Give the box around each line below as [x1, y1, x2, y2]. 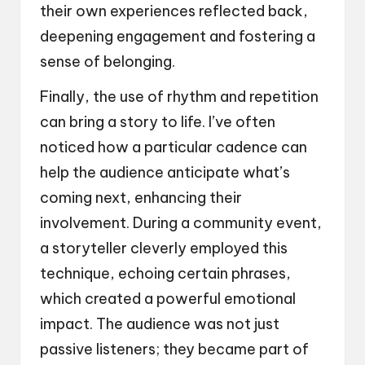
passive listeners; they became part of [40, 339, 309, 358]
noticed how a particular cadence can [40, 137, 307, 156]
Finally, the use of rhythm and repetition [40, 86, 319, 106]
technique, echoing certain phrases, [40, 263, 291, 283]
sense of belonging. [40, 51, 175, 71]
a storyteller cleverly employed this [40, 238, 288, 257]
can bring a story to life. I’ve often [40, 112, 275, 131]
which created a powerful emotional [40, 288, 296, 308]
